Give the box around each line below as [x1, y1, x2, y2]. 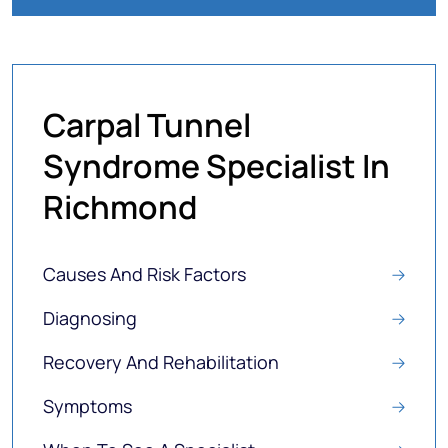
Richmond [43, 185, 197, 229]
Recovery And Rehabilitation [43, 350, 279, 374]
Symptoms [43, 394, 132, 418]
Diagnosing [43, 306, 137, 330]
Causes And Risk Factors [43, 262, 246, 286]
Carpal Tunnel [43, 103, 251, 147]
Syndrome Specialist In [43, 144, 390, 188]
